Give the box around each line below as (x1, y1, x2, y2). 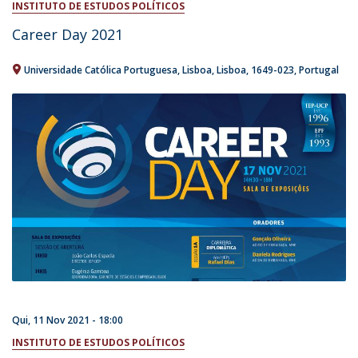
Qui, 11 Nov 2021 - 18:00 (12, 313, 123, 328)
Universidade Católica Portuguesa (24, 62, 177, 77)
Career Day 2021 (12, 24, 123, 44)
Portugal (299, 62, 339, 77)
